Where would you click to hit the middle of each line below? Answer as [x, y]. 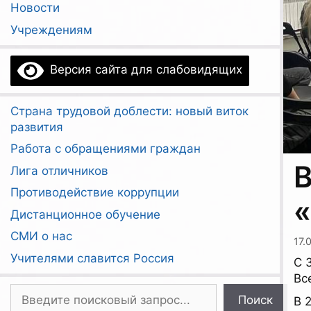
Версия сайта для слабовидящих [143, 70]
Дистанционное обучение [85, 214]
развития [37, 127]
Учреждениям [51, 30]
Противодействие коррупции [95, 192]
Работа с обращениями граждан [106, 149]
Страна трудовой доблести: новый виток [129, 111]
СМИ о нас [41, 236]
